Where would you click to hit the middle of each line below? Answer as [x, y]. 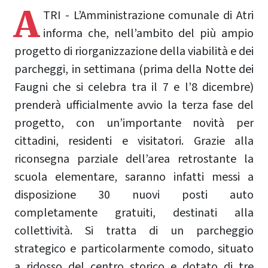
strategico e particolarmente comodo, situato [134, 249]
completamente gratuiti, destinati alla [134, 213]
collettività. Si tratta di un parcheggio [134, 231]
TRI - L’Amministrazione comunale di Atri [148, 15]
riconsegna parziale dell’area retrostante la [134, 159]
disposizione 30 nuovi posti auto [134, 195]
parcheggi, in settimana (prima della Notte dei [134, 69]
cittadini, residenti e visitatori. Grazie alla [134, 141]
